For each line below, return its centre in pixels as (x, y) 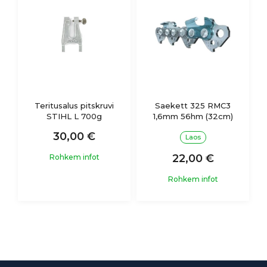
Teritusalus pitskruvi (74, 105)
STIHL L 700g (74, 116)
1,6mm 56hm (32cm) (193, 116)
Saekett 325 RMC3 (193, 105)
